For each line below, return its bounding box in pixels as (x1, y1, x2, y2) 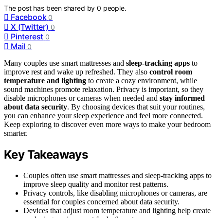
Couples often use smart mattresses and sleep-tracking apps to (23, 171, 212, 180)
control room (149, 67, 192, 76)
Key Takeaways (4, 147, 88, 162)
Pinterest (11, 31, 44, 41)
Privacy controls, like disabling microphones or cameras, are (23, 188, 207, 197)
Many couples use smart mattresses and (4, 58, 126, 67)
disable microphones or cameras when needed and (4, 93, 160, 102)
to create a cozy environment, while (86, 76, 197, 85)
